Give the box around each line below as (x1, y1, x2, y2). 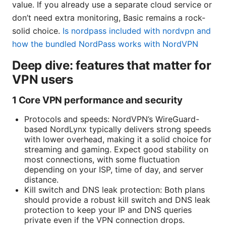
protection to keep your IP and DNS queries (24, 205, 192, 215)
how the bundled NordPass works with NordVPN (12, 39, 198, 49)
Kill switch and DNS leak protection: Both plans (24, 185, 205, 195)
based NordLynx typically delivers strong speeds (24, 124, 211, 135)
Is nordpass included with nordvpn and (63, 26, 211, 36)
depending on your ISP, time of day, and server (24, 164, 203, 175)
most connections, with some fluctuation (24, 154, 180, 165)
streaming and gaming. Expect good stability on (24, 144, 208, 155)
